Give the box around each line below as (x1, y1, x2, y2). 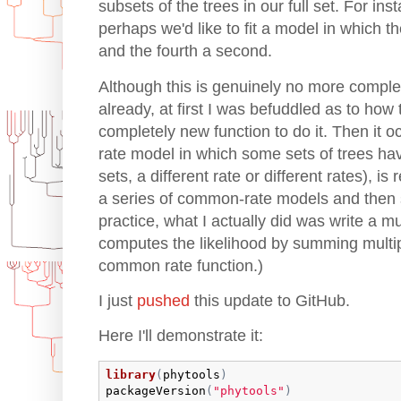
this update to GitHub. (190, 292, 350, 311)
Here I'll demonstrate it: (98, 327, 263, 346)
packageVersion (105, 384, 206, 398)
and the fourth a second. (98, 42, 272, 61)
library (105, 368, 156, 382)
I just (98, 292, 137, 311)
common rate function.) (98, 256, 263, 275)
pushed (137, 292, 190, 311)
